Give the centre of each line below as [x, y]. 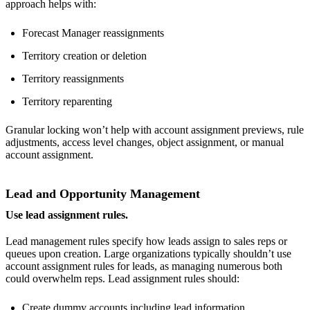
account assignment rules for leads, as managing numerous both [144, 266]
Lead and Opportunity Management [103, 194]
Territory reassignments [73, 78]
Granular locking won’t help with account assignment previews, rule [155, 129]
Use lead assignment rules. [67, 215]
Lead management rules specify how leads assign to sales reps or [146, 241]
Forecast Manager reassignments [93, 33]
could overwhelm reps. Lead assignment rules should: [122, 279]
